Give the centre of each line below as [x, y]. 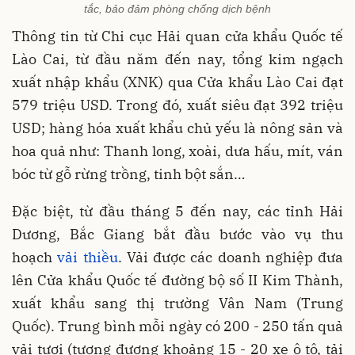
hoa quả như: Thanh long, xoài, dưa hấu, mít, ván [177, 151]
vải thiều [88, 258]
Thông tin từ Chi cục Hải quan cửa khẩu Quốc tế [177, 36]
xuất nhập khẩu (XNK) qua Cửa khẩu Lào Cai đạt [177, 82]
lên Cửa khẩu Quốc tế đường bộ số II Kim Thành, [177, 281]
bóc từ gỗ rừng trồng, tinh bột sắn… [128, 174]
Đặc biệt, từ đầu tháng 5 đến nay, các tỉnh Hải [177, 212]
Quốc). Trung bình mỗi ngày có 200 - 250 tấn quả [177, 326]
